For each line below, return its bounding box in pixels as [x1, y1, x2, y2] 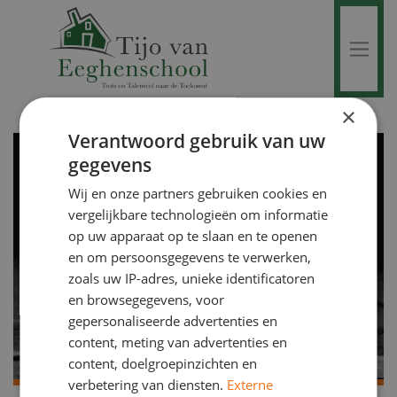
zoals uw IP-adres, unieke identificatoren [68, 269, 315, 288]
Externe [227, 376, 274, 394]
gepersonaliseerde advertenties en [68, 312, 278, 331]
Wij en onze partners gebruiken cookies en [68, 184, 328, 203]
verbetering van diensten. [68, 376, 228, 394]
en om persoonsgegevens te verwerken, [68, 248, 312, 267]
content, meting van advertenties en [68, 333, 288, 352]
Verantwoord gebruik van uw [68, 128, 326, 154]
